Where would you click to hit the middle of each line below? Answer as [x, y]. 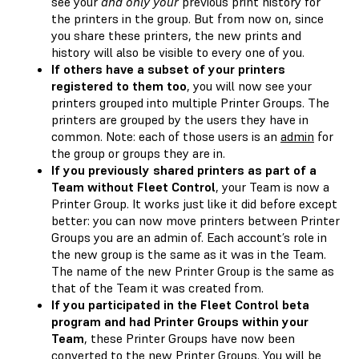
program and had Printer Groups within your [180, 321]
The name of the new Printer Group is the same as [193, 270]
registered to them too [119, 85]
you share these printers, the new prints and [176, 35]
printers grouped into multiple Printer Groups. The [190, 102]
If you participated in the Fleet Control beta [180, 304]
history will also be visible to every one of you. [178, 52]
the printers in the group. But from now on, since [188, 18]
